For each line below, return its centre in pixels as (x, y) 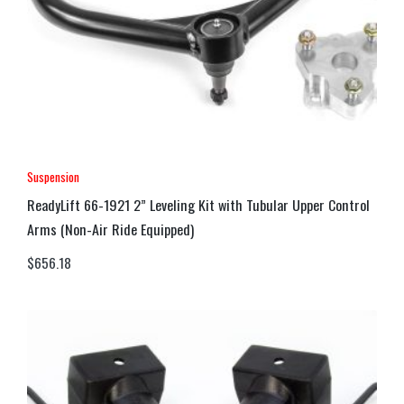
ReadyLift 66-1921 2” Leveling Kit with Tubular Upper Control (198, 204)
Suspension (53, 177)
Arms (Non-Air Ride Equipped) (110, 229)
